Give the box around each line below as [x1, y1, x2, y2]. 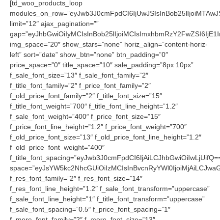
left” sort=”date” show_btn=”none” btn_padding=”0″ [10, 51, 168, 59]
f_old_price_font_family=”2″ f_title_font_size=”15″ [10, 92, 162, 100]
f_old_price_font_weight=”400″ [10, 143, 105, 152]
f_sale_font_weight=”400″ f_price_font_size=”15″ [10, 112, 161, 121]
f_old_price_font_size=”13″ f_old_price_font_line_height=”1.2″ [10, 133, 201, 141]
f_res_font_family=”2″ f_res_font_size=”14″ [10, 174, 142, 183]
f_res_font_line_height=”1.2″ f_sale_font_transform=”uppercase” [10, 185, 210, 193]
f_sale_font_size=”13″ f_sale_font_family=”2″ [10, 71, 148, 80]
